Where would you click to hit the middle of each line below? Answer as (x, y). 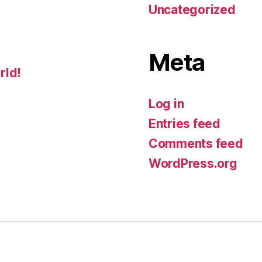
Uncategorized (192, 9)
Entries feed (185, 123)
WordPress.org (193, 163)
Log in (166, 104)
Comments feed (196, 143)
